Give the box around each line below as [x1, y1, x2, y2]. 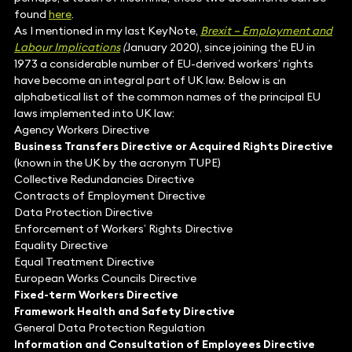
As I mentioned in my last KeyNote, [13, 24, 200, 38]
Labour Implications [13, 40, 120, 55]
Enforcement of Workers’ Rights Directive [13, 222, 233, 236]
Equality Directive [13, 238, 108, 253]
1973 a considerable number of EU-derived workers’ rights [13, 57, 313, 71]
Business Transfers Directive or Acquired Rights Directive [13, 139, 333, 154]
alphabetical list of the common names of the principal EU [13, 90, 321, 104]
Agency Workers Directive [13, 123, 149, 137]
